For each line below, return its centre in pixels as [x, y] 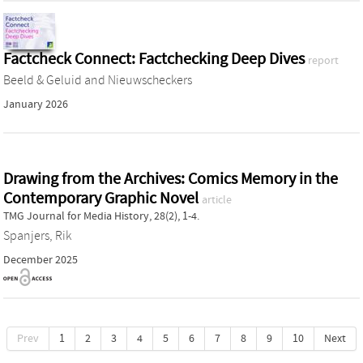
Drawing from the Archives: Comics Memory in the [171, 178]
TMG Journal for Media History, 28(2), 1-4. [101, 216]
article [217, 200]
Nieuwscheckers [150, 80]
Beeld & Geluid [43, 80]
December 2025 [41, 260]
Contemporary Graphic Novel [102, 198]
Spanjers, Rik [37, 235]
